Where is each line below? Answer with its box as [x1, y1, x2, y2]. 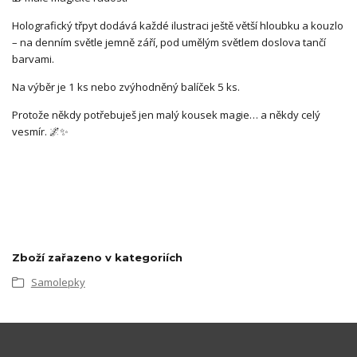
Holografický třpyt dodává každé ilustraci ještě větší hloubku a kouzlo [12, 18, 343, 33]
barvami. [12, 52, 54, 67]
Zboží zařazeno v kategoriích [12, 250, 182, 264]
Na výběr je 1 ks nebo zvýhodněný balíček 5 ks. [12, 80, 240, 95]
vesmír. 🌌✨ [12, 124, 69, 139]
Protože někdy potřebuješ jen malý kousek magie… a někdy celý [12, 108, 320, 123]
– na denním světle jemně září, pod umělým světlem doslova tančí [12, 35, 326, 50]
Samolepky [30, 274, 85, 289]
